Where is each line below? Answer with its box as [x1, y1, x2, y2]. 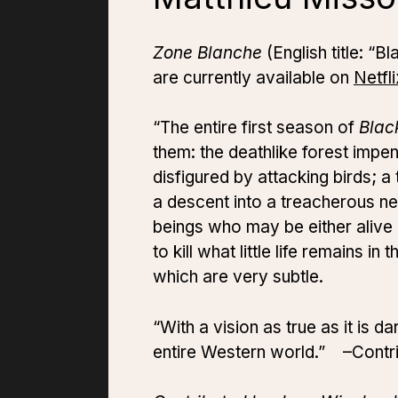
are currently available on [153, 67, 354, 88]
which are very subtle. [153, 267, 323, 287]
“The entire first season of [153, 117, 359, 138]
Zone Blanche [153, 42, 267, 63]
